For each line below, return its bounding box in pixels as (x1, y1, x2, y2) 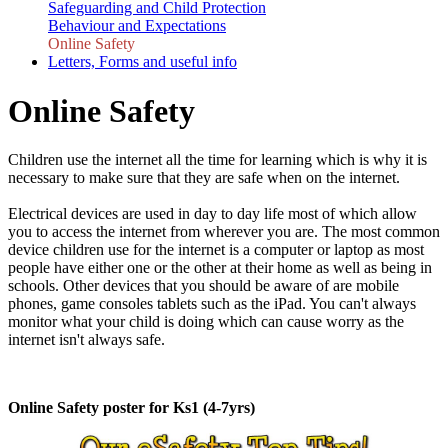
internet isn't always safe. (8, 331, 165, 348)
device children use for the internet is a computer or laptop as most (8, 241, 424, 258)
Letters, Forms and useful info (48, 53, 237, 71)
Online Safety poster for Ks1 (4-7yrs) (8, 399, 255, 416)
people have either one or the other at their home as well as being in (8, 259, 432, 276)
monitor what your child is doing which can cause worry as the (8, 313, 404, 330)
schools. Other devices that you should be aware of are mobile (8, 277, 399, 294)
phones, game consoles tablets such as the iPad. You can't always (8, 295, 416, 312)
